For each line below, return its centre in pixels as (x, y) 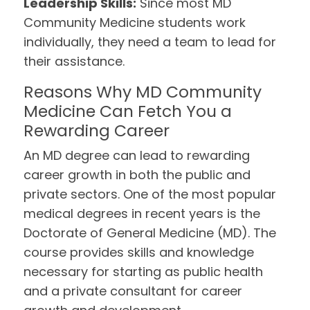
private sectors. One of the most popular (150, 194)
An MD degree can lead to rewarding (137, 155)
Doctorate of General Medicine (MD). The (150, 233)
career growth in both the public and (137, 175)
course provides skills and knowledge (139, 252)
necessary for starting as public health (144, 272)
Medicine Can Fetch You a (128, 111)
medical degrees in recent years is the (142, 213)
